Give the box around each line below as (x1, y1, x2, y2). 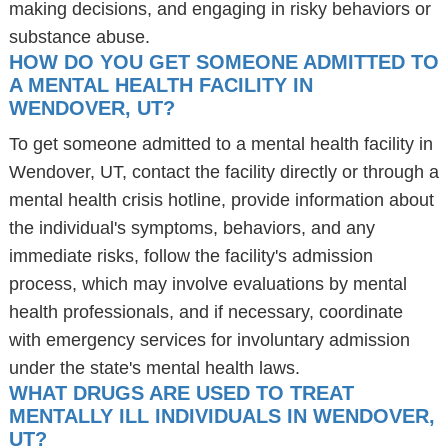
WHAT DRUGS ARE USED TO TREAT (8, 382, 354, 404)
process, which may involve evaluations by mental (8, 274, 407, 294)
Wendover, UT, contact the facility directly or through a (8, 162, 439, 182)
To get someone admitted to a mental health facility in (8, 134, 433, 154)
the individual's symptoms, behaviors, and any (8, 218, 375, 238)
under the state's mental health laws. (8, 358, 300, 378)
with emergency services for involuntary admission (8, 330, 410, 350)
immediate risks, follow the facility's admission (8, 246, 373, 266)
